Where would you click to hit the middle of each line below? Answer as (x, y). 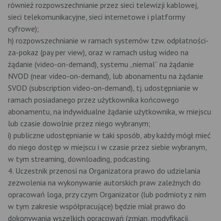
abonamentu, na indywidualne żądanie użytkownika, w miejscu (110, 111)
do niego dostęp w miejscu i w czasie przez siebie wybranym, (107, 147)
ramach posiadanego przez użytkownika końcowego (93, 100)
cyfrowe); (23, 29)
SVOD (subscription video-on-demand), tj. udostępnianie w (103, 88)
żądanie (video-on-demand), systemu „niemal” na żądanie (101, 64)
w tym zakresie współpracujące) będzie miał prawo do (97, 206)
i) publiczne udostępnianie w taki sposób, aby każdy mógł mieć (109, 135)
